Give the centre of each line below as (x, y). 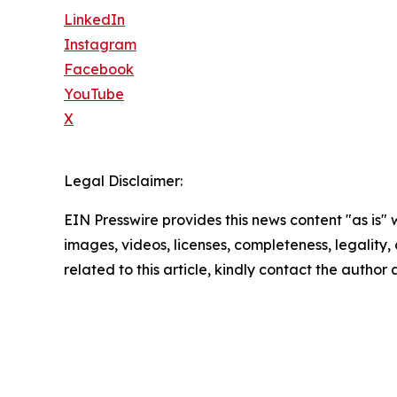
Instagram (100, 45)
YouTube (94, 94)
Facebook (99, 70)
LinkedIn (94, 20)
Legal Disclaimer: (123, 181)
